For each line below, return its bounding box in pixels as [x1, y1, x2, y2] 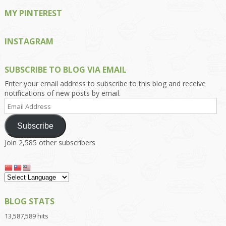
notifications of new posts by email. [4, 88, 121, 98]
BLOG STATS [4, 196, 54, 207]
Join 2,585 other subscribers [4, 138, 95, 148]
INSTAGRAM [4, 36, 53, 47]
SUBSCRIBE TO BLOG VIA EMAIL [4, 64, 127, 76]
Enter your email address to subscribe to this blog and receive [4, 79, 206, 89]
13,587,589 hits [4, 211, 48, 221]
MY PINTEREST [4, 8, 62, 19]
